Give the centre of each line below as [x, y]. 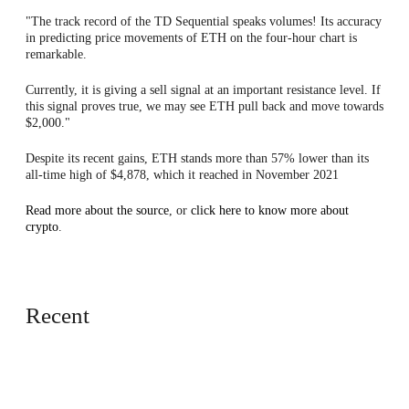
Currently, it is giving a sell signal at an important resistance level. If [203, 89]
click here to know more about [268, 210]
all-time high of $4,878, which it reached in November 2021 [182, 174]
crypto [42, 226]
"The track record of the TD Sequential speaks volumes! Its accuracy [204, 21]
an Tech [70, 348]
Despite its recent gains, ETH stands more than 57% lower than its [197, 158]
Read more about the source [97, 210]
